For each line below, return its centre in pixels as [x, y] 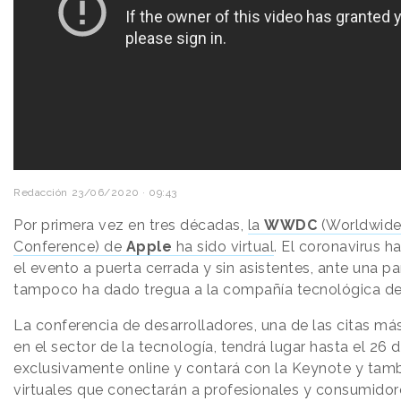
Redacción [41, 193]
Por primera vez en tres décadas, [131, 226]
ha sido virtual [223, 247]
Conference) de [70, 247]
